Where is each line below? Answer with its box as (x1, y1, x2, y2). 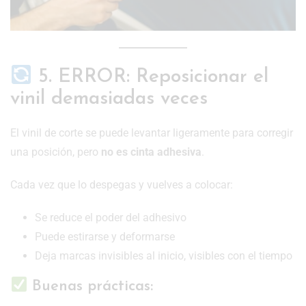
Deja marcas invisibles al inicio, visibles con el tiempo (35, 249, 292, 263)
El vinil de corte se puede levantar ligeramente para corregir (10, 126, 293, 140)
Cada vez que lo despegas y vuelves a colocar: (10, 178, 233, 192)
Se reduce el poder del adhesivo (35, 211, 186, 225)
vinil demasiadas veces (10, 89, 208, 109)
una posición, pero (10, 145, 101, 159)
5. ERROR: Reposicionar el (31, 68, 268, 87)
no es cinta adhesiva (101, 145, 201, 159)
